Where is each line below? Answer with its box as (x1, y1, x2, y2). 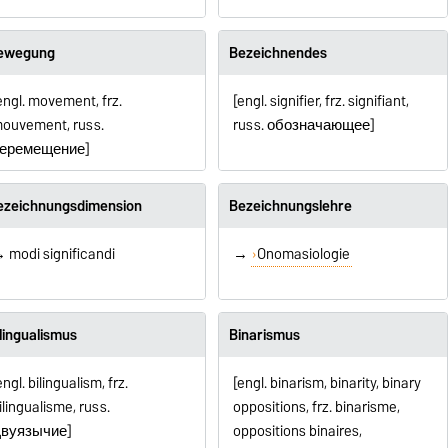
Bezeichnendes (228, 40, 327, 65)
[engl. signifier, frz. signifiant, (232, 88, 409, 113)
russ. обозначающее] (232, 112, 375, 137)
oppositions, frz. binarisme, (232, 394, 400, 419)
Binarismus (228, 323, 300, 348)
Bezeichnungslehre (228, 194, 352, 219)
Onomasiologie (257, 241, 351, 266)
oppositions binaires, (232, 418, 362, 443)
